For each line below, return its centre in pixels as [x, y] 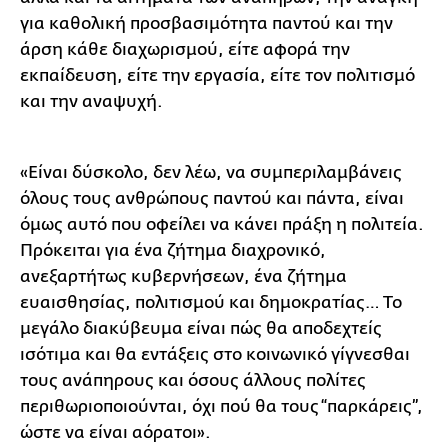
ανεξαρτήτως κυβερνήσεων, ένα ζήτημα [183, 276]
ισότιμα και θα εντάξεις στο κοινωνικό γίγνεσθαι [215, 354]
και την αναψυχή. [91, 101]
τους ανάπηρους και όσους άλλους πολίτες [193, 380]
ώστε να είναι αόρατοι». [115, 432]
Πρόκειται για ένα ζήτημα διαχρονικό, [173, 250]
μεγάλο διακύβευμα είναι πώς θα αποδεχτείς [201, 328]
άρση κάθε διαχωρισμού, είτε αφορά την [185, 49]
